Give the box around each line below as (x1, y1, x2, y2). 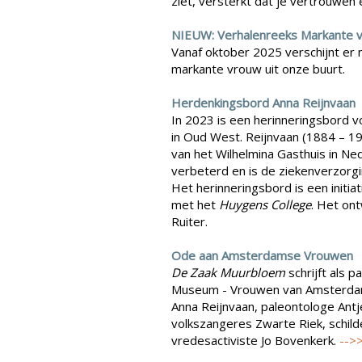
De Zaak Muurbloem (171, 264, 285, 281)
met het (171, 196, 219, 213)
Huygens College (219, 196, 311, 213)
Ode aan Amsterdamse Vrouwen (171, 247, 353, 264)
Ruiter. (171, 213, 208, 230)
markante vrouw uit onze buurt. (171, 61, 345, 78)
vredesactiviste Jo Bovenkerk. (171, 332, 339, 349)
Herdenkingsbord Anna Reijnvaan (171, 95, 356, 112)
